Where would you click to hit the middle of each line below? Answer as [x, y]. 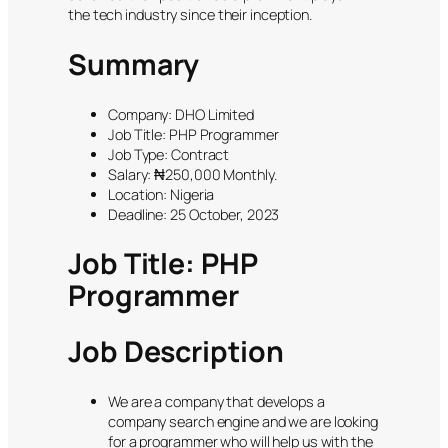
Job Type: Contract [169, 154]
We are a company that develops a [216, 401]
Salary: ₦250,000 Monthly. [192, 174]
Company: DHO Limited [181, 114]
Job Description [176, 351]
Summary [134, 65]
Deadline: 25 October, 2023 [194, 214]
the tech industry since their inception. [190, 15]
